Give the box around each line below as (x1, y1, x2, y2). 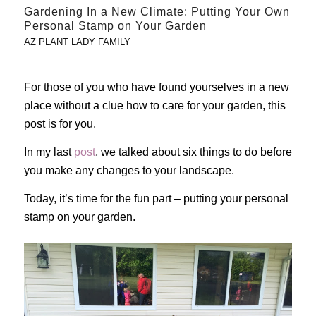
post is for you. (23, 118, 96, 130)
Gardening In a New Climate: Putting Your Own (23, 5, 290, 18)
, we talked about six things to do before (95, 146, 292, 159)
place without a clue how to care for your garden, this (23, 99, 286, 112)
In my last (23, 146, 74, 159)
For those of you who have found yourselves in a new (23, 81, 289, 94)
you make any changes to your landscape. (23, 164, 234, 177)
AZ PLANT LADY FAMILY (23, 36, 130, 47)
